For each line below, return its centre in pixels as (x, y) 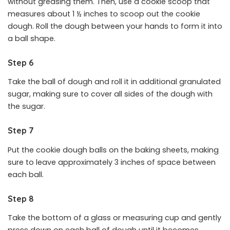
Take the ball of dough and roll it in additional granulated (114, 82)
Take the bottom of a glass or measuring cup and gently (114, 218)
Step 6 (21, 62)
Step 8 (21, 198)
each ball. (26, 174)
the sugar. (26, 107)
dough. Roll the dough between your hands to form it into (115, 26)
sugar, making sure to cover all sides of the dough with (110, 94)
